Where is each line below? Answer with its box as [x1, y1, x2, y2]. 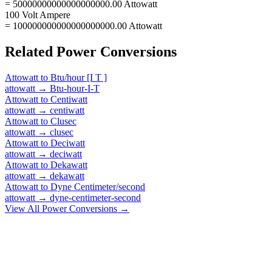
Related [5, 43, 56, 59]
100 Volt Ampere [5, 9, 70, 20]
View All [5, 203, 42, 214]
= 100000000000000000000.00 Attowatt [5, 20, 162, 31]
